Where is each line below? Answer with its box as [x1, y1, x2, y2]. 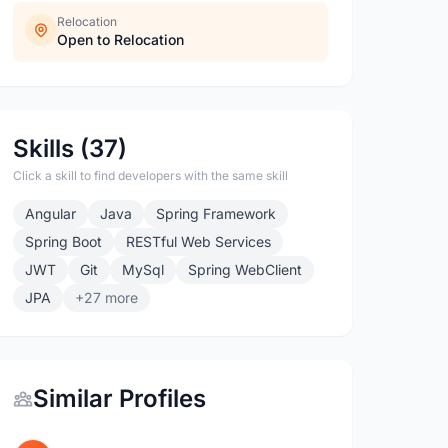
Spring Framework [156, 205, 277, 222]
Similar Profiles [33, 384, 207, 413]
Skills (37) [13, 134, 128, 163]
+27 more [75, 289, 139, 306]
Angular [25, 205, 77, 222]
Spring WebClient [188, 261, 303, 278]
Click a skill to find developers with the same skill [13, 168, 289, 183]
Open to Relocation [57, 31, 185, 48]
